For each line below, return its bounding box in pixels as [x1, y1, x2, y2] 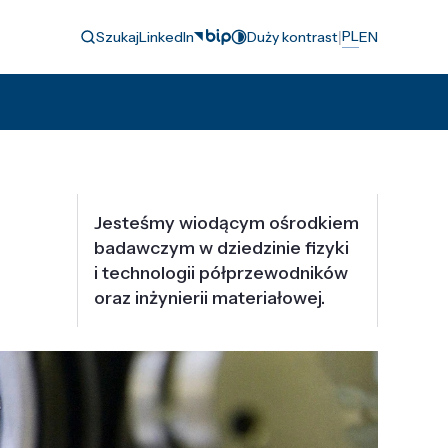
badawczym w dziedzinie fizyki [94, 236, 349, 259]
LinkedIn [139, 27, 194, 46]
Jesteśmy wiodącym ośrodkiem [94, 211, 359, 234]
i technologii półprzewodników [94, 261, 348, 284]
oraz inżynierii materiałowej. [94, 286, 325, 309]
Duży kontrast [247, 27, 338, 46]
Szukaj [96, 27, 139, 46]
